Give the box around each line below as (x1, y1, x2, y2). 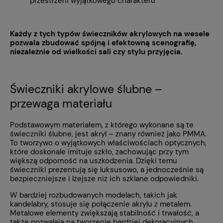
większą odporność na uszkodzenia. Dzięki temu (10, 155, 177, 166)
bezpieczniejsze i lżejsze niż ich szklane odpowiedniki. (10, 173, 199, 184)
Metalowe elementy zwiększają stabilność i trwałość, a (10, 208, 199, 218)
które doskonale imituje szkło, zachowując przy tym (10, 146, 189, 157)
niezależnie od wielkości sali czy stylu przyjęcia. (10, 47, 183, 57)
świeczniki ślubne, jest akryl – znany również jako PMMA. (10, 128, 207, 139)
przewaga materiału (10, 96, 112, 111)
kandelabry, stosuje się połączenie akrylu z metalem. (10, 199, 192, 209)
